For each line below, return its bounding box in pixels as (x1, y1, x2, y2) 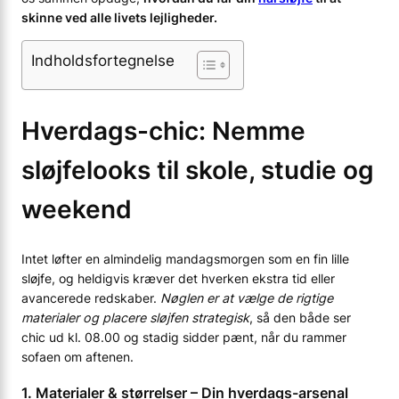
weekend (21, 193, 132, 224)
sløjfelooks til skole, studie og (21, 154, 374, 185)
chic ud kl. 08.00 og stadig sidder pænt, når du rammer (21, 329, 346, 345)
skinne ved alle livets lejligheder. (21, 10, 217, 26)
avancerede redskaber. (21, 289, 160, 305)
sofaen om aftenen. (21, 348, 134, 364)
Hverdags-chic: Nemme (21, 115, 305, 146)
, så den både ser (249, 309, 351, 325)
